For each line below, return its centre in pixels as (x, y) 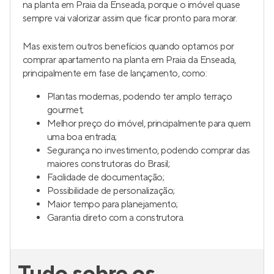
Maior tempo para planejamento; (113, 204)
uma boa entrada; (82, 137)
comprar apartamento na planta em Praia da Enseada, (129, 60)
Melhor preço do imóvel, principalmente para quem (149, 124)
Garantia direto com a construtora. (116, 218)
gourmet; (65, 110)
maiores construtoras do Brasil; (109, 164)
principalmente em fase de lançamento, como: (115, 73)
